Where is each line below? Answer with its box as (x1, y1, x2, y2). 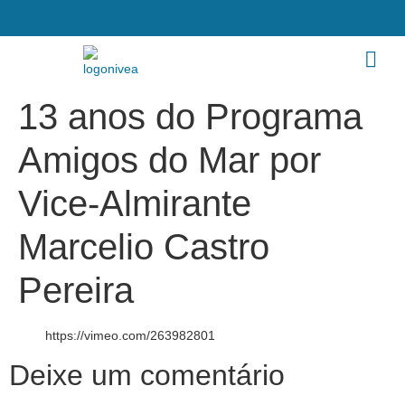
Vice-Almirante (18, 184, 251, 223)
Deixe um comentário (9, 359, 285, 391)
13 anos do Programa (18, 97, 363, 137)
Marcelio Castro (18, 227, 269, 267)
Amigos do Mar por (18, 140, 321, 180)
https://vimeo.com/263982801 (45, 328, 215, 343)
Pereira (18, 270, 134, 310)
